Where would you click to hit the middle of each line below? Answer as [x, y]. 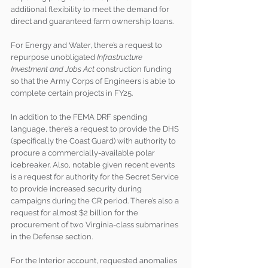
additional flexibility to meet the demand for [91, 10]
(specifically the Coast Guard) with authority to [94, 141]
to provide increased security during [77, 189]
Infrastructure [121, 57]
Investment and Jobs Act [53, 69]
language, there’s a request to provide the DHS [96, 129]
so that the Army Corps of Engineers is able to [94, 81]
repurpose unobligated [54, 57]
